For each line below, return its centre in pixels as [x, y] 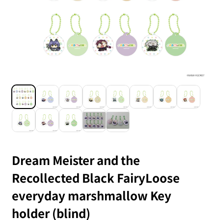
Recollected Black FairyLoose [96, 177]
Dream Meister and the [76, 160]
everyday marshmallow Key [92, 195]
